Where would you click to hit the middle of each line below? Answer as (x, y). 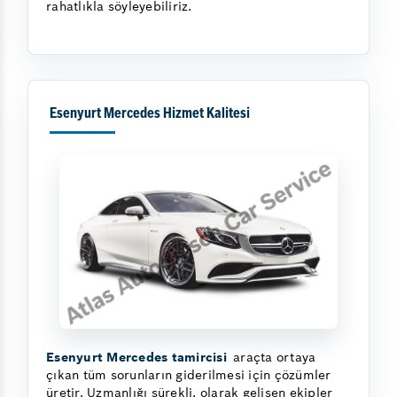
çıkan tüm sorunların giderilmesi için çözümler (189, 375)
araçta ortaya (272, 357)
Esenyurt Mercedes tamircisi (136, 357)
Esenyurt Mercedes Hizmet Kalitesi (150, 114)
